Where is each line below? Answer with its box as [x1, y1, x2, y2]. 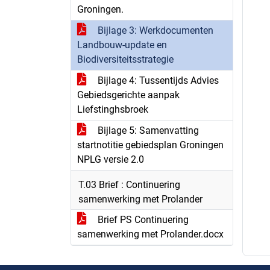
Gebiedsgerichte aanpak [77, 89, 180, 101]
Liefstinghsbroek [77, 104, 148, 115]
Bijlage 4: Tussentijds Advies [95, 75, 219, 86]
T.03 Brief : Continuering [78, 179, 180, 190]
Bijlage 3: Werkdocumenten [95, 25, 213, 36]
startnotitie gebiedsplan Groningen [77, 139, 224, 151]
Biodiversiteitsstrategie [77, 54, 174, 65]
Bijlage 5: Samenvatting [95, 125, 199, 136]
